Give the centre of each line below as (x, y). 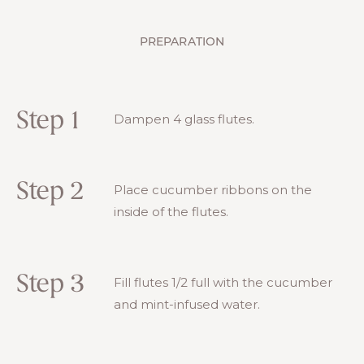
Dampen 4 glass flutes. (184, 119)
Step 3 (50, 285)
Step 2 (50, 192)
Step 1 (48, 121)
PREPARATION (182, 42)
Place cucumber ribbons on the (213, 189)
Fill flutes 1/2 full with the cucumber (223, 282)
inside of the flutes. (171, 211)
